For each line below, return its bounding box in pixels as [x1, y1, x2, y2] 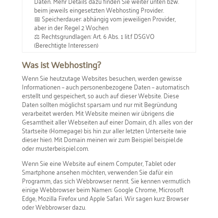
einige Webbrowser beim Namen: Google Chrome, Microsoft [21, 182, 183, 195]
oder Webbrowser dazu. [21, 200, 86, 213]
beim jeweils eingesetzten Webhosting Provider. [34, 3, 164, 16]
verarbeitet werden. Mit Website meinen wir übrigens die [21, 106, 174, 119]
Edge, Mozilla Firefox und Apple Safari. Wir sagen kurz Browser [21, 191, 189, 204]
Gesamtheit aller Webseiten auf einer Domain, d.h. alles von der [21, 115, 193, 127]
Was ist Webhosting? [21, 56, 101, 72]
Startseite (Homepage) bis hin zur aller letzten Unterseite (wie [21, 124, 186, 136]
